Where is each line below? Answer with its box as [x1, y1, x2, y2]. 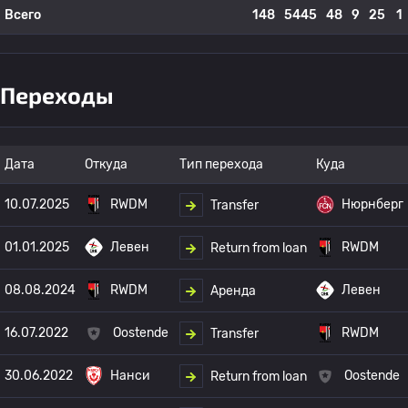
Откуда [85, 157, 127, 172]
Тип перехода [179, 157, 263, 172]
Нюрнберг [342, 197, 403, 212]
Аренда [210, 282, 256, 299]
